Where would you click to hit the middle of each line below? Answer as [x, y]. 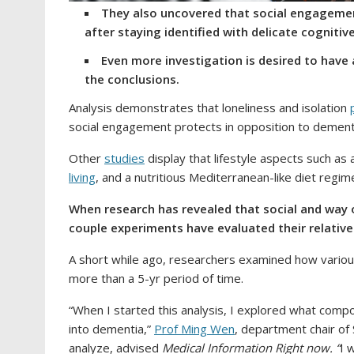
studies [124, 158]
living [82, 177]
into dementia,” [111, 329]
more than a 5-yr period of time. [156, 278]
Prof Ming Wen [194, 329]
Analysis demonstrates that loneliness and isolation [209, 107]
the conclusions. [132, 79]
